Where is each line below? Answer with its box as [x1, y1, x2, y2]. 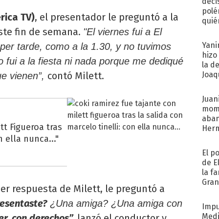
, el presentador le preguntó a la [35, 11, 178, 23]
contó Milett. [47, 69, 104, 82]
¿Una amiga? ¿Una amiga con [47, 197, 182, 209]
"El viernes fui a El [83, 26, 162, 37]
